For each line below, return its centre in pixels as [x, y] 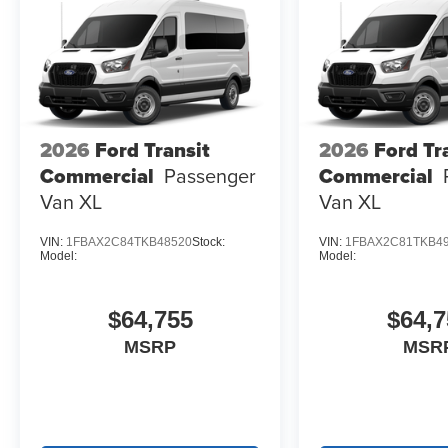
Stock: [208, 241]
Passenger [210, 175]
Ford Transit [152, 149]
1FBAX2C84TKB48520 [129, 241]
